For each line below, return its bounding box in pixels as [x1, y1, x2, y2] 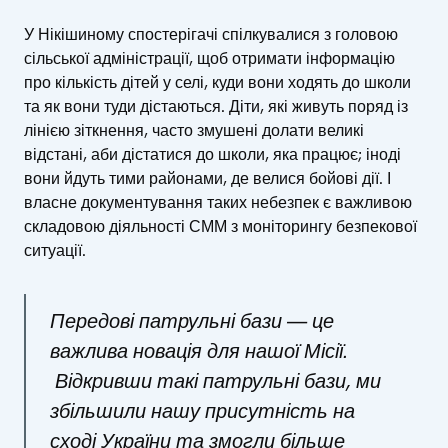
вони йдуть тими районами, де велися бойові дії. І [24, 167, 391, 189]
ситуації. [24, 239, 86, 261]
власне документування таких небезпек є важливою [24, 191, 412, 213]
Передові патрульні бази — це [50, 308, 334, 335]
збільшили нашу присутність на [50, 398, 355, 425]
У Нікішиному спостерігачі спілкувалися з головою [24, 23, 398, 45]
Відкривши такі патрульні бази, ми [50, 368, 381, 395]
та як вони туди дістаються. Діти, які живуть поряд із [24, 95, 408, 117]
